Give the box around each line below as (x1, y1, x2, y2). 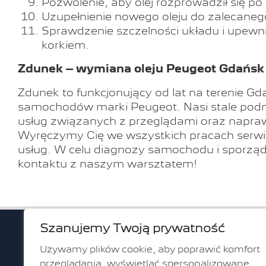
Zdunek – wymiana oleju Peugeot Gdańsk (18, 62, 264, 75)
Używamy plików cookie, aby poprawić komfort (40, 243, 260, 255)
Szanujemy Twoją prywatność (40, 221, 224, 235)
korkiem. (42, 39, 89, 52)
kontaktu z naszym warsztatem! (18, 157, 197, 170)
